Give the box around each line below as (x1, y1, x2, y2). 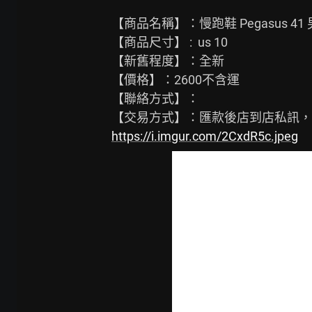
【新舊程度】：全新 (111, 54, 224, 68)
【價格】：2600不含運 (111, 72, 240, 87)
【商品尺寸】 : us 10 (111, 35, 228, 49)
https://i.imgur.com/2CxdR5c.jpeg (111, 129, 298, 143)
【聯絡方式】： (111, 91, 199, 106)
